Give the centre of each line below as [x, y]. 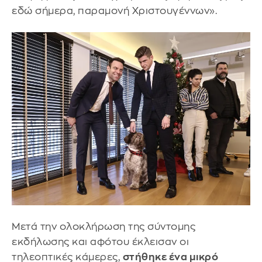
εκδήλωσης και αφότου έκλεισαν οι [100, 242]
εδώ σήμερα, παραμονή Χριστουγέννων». [114, 11]
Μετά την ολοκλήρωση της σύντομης [104, 226]
